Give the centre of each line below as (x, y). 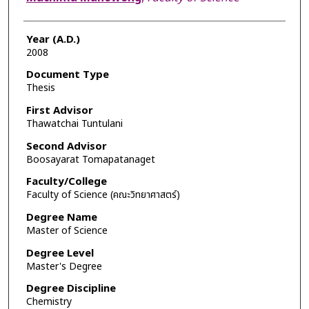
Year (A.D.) (53, 39)
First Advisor (59, 111)
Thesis (40, 88)
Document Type (67, 75)
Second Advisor (66, 146)
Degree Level (60, 253)
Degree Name (61, 217)
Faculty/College (66, 182)
